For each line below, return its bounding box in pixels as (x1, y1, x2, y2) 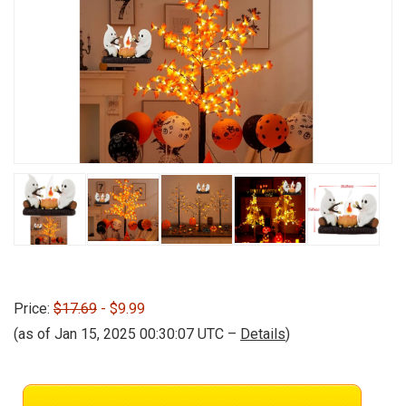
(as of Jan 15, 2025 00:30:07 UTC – (14, 324, 240, 343)
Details (240, 324, 285, 343)
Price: (14, 299, 53, 317)
